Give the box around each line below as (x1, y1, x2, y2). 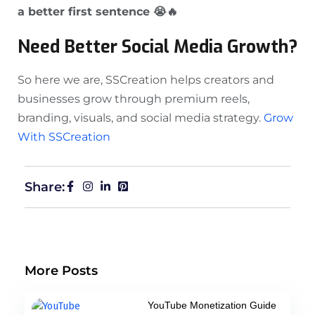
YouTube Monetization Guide (147, 300, 276, 311)
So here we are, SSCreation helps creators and (18, 73, 274, 87)
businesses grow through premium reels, (18, 92, 250, 106)
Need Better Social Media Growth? (18, 35, 297, 59)
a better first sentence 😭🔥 (18, 5, 178, 19)
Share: (25, 179, 65, 195)
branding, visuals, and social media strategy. (18, 111, 261, 125)
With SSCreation (18, 130, 110, 144)
